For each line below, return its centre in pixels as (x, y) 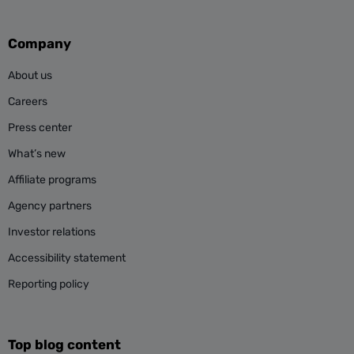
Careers (28, 102)
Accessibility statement (67, 258)
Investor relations (52, 232)
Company (40, 43)
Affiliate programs (52, 180)
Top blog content (64, 345)
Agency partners (50, 206)
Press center (40, 128)
